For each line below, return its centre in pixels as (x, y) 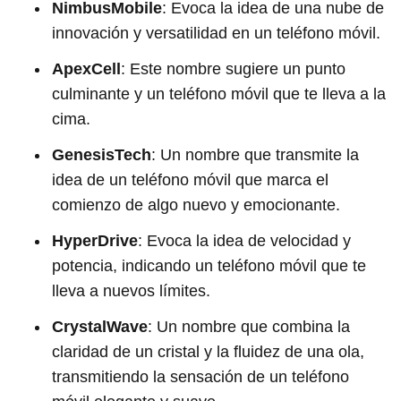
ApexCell (86, 69)
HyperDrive (95, 241)
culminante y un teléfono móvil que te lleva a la (219, 94)
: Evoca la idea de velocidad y (244, 241)
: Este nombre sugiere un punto (233, 69)
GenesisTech (102, 155)
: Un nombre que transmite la (255, 155)
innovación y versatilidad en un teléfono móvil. (216, 33)
